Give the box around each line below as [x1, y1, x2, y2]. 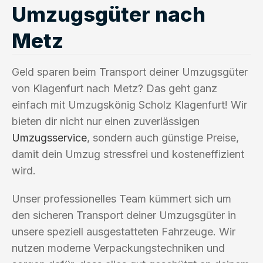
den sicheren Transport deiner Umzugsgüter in [12, 208, 236, 221]
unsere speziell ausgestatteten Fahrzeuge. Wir [12, 225, 235, 238]
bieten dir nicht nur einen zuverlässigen [12, 114, 200, 127]
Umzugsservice [12, 131, 87, 144]
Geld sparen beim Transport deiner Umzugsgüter [12, 65, 248, 78]
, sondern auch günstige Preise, [87, 131, 239, 144]
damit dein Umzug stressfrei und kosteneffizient [12, 147, 244, 160]
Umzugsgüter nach [12, 1, 205, 26]
